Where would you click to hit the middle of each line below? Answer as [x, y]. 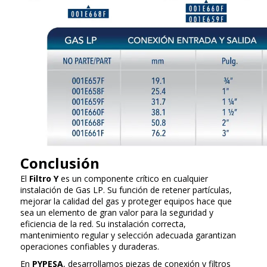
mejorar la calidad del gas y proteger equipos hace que [126, 201]
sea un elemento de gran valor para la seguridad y [117, 212]
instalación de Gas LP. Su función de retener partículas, [126, 190]
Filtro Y [44, 178]
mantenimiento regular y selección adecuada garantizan [128, 235]
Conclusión [60, 163]
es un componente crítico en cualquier [133, 178]
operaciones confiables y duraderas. [90, 246]
